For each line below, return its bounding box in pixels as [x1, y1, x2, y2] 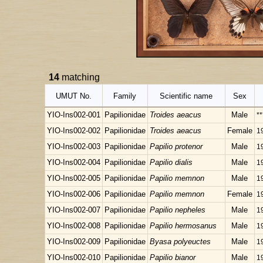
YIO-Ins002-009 [47, 237, 100, 246]
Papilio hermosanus [150, 221, 217, 230]
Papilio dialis [150, 158, 193, 167]
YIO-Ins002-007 [47, 205, 100, 214]
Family [113, 92, 137, 100]
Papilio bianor [150, 253, 195, 262]
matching [59, 72, 100, 82]
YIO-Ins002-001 [47, 110, 100, 119]
